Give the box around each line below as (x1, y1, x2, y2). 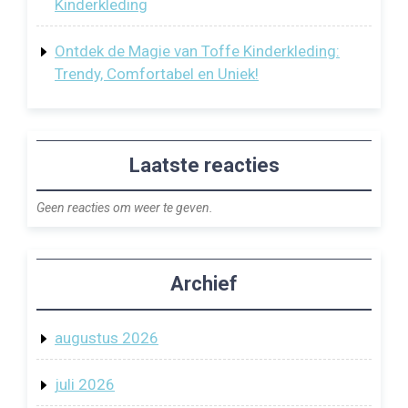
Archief (170, 271, 238, 295)
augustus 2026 (55, 328, 158, 347)
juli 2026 (55, 374, 115, 393)
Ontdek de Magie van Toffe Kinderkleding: (55, 41, 340, 60)
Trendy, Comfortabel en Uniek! (55, 64, 259, 83)
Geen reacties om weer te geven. (36, 200, 213, 216)
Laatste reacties (128, 153, 280, 177)
